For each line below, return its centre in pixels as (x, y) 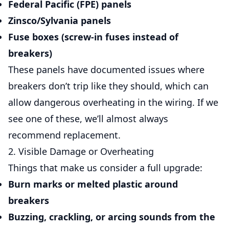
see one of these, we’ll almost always (88, 119)
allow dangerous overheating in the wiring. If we (113, 102)
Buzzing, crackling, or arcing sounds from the (112, 217)
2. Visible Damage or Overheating (81, 151)
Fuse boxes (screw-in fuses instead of (93, 37)
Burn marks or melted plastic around (93, 184)
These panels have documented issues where (106, 70)
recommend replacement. (64, 135)
